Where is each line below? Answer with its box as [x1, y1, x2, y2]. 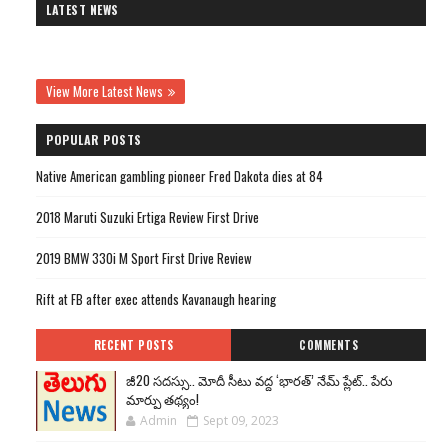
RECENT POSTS [93, 337, 174, 353]
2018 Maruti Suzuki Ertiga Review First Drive [36, 207, 259, 227]
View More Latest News [46, 81, 163, 101]
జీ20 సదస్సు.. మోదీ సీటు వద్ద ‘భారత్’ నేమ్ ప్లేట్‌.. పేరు [126, 370, 393, 390]
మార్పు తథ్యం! [126, 389, 199, 409]
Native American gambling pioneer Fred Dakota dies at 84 [36, 166, 323, 186]
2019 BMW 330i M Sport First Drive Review [36, 248, 252, 268]
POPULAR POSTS [46, 131, 142, 148]
